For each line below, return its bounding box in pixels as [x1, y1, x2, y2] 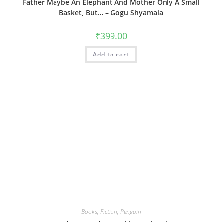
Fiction [100, 207, 117, 216]
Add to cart [93, 50, 129, 59]
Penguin [120, 207, 141, 216]
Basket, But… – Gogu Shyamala [59, 8, 163, 18]
